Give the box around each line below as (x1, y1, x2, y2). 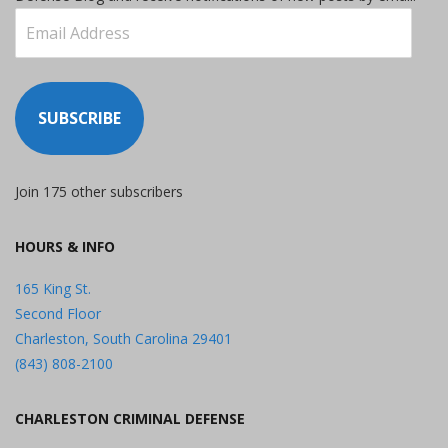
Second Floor (15, 303, 101, 323)
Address (14, 34, 66, 54)
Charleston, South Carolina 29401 (15, 328, 232, 348)
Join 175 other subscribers (15, 181, 183, 201)
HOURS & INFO (15, 236, 115, 256)
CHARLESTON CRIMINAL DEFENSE (15, 408, 245, 428)
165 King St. (15, 278, 91, 298)
